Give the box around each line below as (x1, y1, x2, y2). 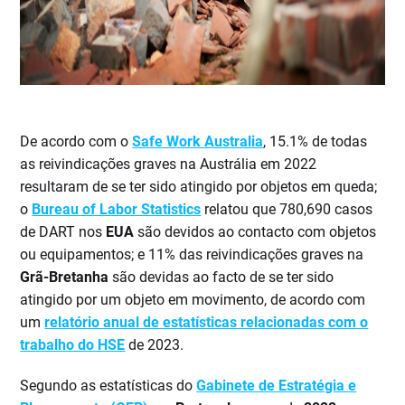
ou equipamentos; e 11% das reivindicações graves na (20, 246, 364, 264)
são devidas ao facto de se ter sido (108, 268, 334, 287)
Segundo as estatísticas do (20, 377, 197, 395)
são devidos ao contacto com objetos (137, 223, 377, 241)
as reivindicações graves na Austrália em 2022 (20, 155, 317, 174)
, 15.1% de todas (263, 133, 368, 151)
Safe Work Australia (132, 133, 264, 151)
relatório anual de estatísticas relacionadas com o (44, 314, 369, 332)
